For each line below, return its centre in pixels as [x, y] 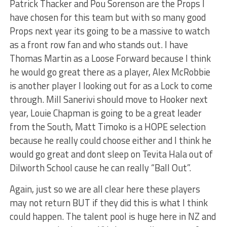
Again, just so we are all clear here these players [105, 189]
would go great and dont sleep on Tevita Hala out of [111, 154]
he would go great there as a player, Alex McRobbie [110, 72]
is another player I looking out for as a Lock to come [111, 86]
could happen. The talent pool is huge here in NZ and [112, 217]
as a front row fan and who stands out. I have [99, 45]
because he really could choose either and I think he [110, 141]
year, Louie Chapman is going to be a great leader [105, 113]
